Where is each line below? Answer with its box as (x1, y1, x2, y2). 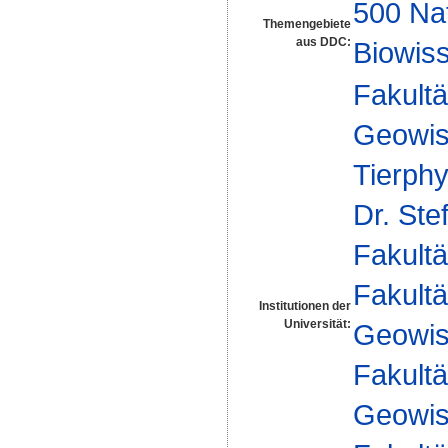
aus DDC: (296, 34, 351, 49)
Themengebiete (263, 16, 351, 31)
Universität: (284, 316, 351, 331)
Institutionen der (259, 298, 351, 313)
